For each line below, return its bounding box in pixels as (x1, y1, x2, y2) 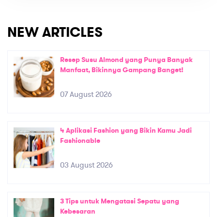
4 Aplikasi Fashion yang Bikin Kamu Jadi (60, 125, 192, 135)
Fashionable (60, 136, 100, 145)
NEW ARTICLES (7, 23, 103, 42)
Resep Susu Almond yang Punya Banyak (60, 55, 193, 64)
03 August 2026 (60, 159, 113, 170)
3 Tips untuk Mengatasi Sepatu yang (60, 196, 179, 206)
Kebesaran (60, 206, 95, 216)
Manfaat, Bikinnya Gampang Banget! (60, 65, 184, 75)
